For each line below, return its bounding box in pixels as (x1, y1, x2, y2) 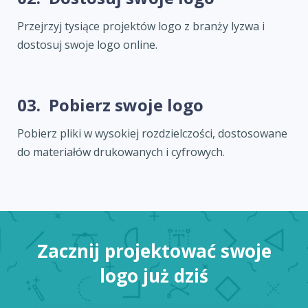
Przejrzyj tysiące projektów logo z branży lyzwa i (17, 19, 265, 34)
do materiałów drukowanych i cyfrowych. (17, 144, 225, 160)
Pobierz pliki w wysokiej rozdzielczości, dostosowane (17, 126, 287, 142)
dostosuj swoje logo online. (17, 37, 157, 53)
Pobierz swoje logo (49, 93, 203, 117)
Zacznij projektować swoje (36, 239, 272, 264)
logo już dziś (100, 263, 208, 289)
